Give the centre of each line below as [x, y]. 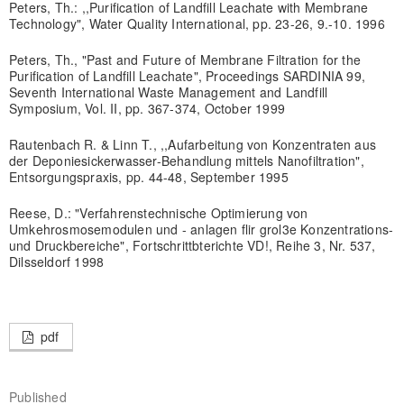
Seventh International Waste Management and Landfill [168, 92]
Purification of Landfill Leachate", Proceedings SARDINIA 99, [187, 75]
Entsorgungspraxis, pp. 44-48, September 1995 [148, 176]
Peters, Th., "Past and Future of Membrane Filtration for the [184, 59]
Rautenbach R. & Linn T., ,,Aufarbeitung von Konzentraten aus [192, 144]
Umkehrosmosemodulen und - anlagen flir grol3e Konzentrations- [201, 229]
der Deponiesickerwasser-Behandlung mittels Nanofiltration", [186, 160]
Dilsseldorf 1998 [56, 261]
